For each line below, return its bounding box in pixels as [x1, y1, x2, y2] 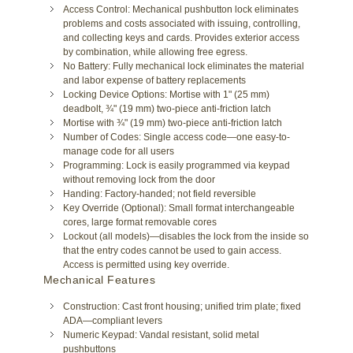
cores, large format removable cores [63, 217, 217, 229]
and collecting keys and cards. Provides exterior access [63, 32, 299, 44]
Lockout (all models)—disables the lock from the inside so [63, 231, 309, 243]
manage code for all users [63, 146, 174, 158]
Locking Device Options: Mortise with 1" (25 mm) [63, 89, 269, 101]
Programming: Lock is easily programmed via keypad [63, 160, 290, 172]
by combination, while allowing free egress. [63, 46, 247, 58]
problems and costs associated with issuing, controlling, [63, 18, 300, 30]
